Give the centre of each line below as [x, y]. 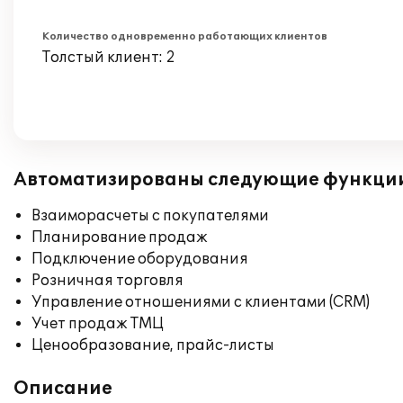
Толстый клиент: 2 [109, 58]
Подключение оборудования [140, 259]
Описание [63, 389]
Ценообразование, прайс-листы [153, 345]
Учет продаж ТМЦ [98, 324]
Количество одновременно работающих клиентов [185, 36]
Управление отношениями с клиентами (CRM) [201, 302]
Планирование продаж [120, 237]
